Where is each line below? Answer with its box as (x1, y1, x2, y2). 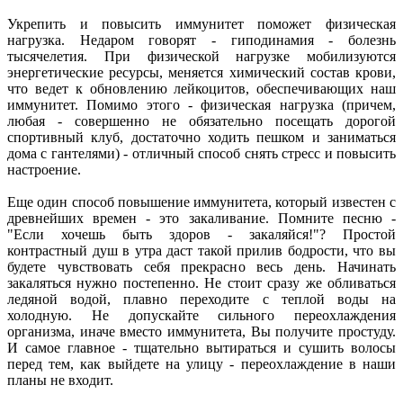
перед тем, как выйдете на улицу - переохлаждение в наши (7, 355, 396, 372)
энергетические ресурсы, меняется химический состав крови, (7, 64, 396, 80)
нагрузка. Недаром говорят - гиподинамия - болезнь (7, 31, 396, 48)
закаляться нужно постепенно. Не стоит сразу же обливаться (7, 274, 396, 291)
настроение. (7, 161, 85, 177)
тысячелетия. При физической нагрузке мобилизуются (7, 48, 396, 64)
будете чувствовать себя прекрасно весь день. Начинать (7, 258, 396, 274)
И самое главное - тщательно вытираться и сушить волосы (7, 339, 396, 355)
